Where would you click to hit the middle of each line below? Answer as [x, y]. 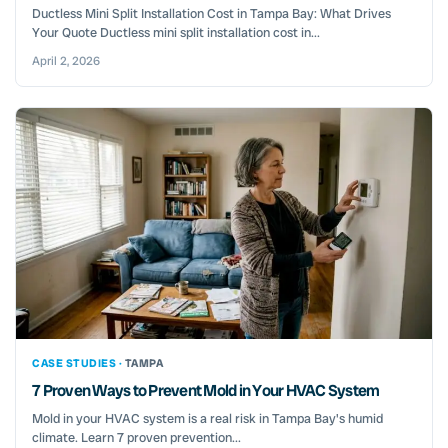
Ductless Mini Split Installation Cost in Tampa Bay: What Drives [211, 13]
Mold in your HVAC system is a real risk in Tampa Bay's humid [207, 419]
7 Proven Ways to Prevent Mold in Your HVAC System [206, 391]
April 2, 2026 [66, 60]
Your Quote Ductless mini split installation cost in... [176, 32]
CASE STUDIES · [78, 363]
